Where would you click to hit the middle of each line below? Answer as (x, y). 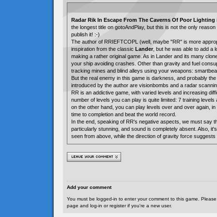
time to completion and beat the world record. (124, 114)
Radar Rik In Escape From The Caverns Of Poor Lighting (143, 20)
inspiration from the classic (103, 49)
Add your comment (89, 187)
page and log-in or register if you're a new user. (119, 206)
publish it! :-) (85, 34)
